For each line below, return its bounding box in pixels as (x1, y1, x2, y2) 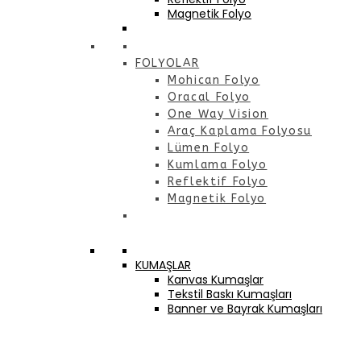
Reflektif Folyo (168, 175, 268, 189)
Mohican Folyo (168, 73, 260, 88)
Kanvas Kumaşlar (168, 272, 263, 288)
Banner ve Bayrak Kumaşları (168, 301, 322, 317)
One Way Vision (168, 107, 269, 122)
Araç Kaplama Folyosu (168, 124, 312, 139)
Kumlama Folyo (168, 158, 268, 172)
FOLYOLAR (135, 56, 200, 71)
